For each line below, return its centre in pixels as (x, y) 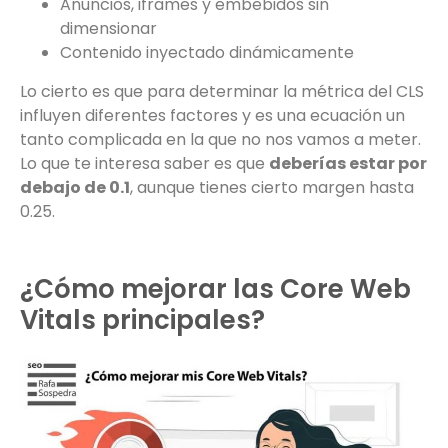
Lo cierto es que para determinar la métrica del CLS (222, 91)
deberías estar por (348, 163)
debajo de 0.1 (75, 187)
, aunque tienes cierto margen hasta (272, 187)
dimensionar (108, 29)
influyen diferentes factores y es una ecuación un (212, 115)
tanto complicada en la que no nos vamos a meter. (220, 139)
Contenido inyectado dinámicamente (207, 53)
